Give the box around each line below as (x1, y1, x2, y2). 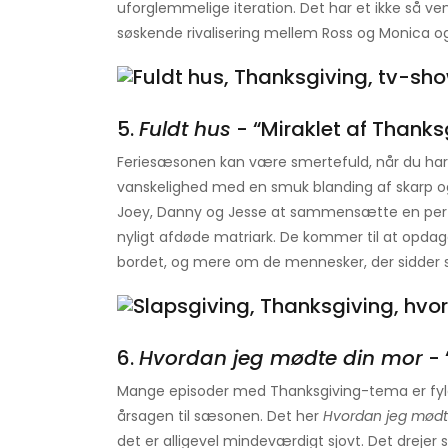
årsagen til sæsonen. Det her (117, 406, 323, 427)
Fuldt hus (139, 115, 231, 144)
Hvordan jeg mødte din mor (139, 344, 423, 373)
